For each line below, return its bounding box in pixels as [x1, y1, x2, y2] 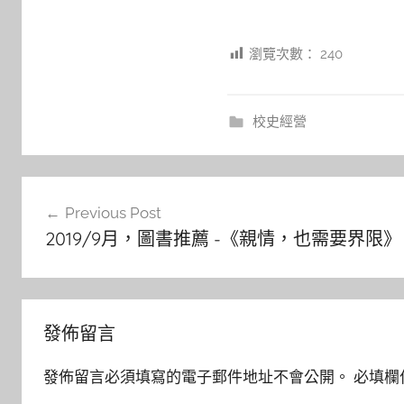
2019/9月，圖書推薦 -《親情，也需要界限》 [44, 226, 401, 250]
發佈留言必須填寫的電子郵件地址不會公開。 [43, 368, 350, 386]
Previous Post [64, 203, 161, 222]
